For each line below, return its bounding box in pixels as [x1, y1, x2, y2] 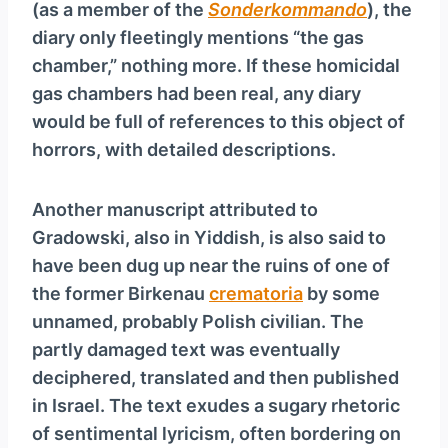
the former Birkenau [32, 283, 209, 305]
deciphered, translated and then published [32, 367, 399, 389]
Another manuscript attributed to [32, 199, 318, 221]
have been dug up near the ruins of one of [32, 255, 390, 277]
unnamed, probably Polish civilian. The [32, 311, 364, 333]
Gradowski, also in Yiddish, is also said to [32, 227, 386, 249]
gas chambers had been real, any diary [32, 83, 361, 105]
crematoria [209, 283, 303, 305]
